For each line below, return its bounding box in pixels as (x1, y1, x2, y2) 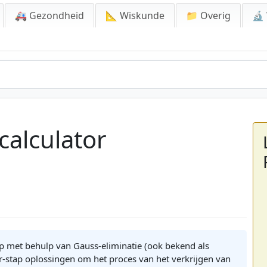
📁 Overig (186, 9, 231, 22)
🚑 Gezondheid (15, 9, 84, 22)
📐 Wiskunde (105, 9, 164, 22)
